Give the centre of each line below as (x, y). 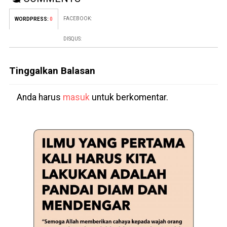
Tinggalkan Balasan (52, 71)
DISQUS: (72, 39)
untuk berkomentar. (129, 98)
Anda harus (40, 98)
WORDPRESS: (32, 19)
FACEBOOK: (77, 19)
